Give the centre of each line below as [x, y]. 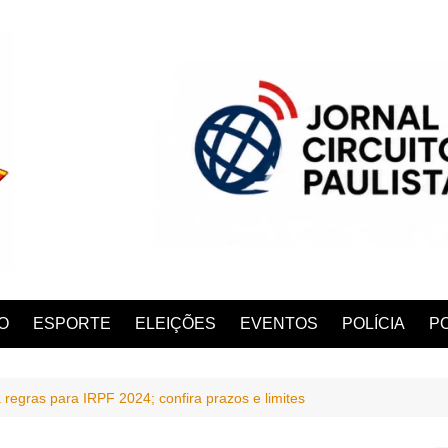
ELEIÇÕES [175, 323]
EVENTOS [279, 323]
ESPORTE [72, 323]
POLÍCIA [373, 323]
